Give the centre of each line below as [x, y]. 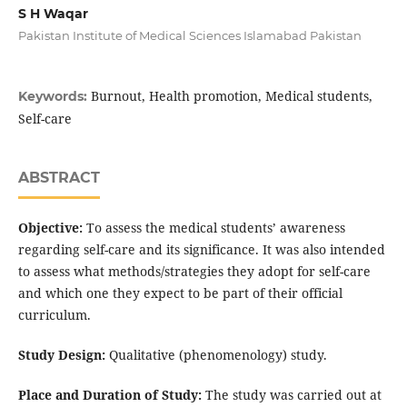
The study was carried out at [291, 395]
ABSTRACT [59, 178]
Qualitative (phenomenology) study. [216, 355]
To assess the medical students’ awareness [213, 228]
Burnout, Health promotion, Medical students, [231, 96]
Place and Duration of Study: [109, 395]
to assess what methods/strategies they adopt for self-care [194, 272]
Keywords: [54, 97]
